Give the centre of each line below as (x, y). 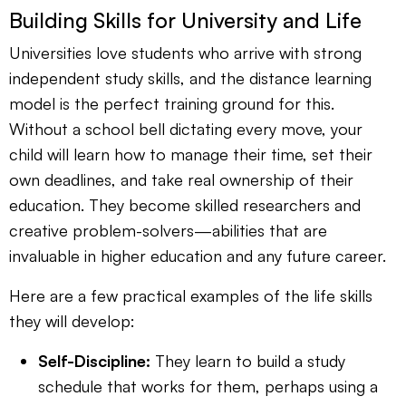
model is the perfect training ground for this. (172, 103)
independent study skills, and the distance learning (190, 77)
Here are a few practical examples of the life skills (191, 295)
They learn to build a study (248, 360)
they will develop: (72, 320)
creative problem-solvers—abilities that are (168, 230)
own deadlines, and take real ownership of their (181, 179)
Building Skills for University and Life (185, 19)
